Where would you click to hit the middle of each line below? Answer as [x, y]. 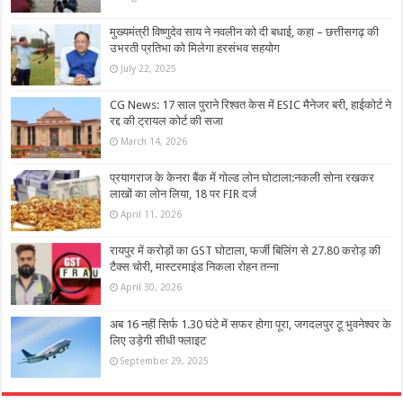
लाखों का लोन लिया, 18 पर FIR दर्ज [184, 194]
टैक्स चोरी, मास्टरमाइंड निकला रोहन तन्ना [195, 267]
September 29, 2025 [165, 360]
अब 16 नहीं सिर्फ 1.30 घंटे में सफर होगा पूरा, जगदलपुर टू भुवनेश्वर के [251, 324]
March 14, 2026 [154, 141]
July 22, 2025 [149, 68]
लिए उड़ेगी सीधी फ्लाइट [158, 340]
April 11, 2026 [152, 215]
